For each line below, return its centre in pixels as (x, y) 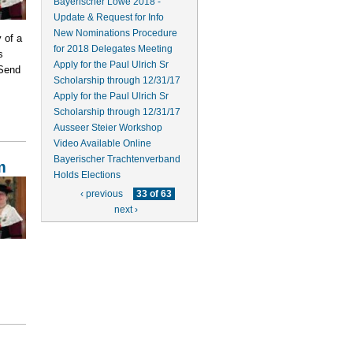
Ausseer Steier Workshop (108, 128)
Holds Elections (87, 175)
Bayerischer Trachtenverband (117, 159)
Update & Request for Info (108, 17)
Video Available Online (102, 143)
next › (126, 210)
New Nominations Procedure (115, 33)
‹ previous (102, 194)
